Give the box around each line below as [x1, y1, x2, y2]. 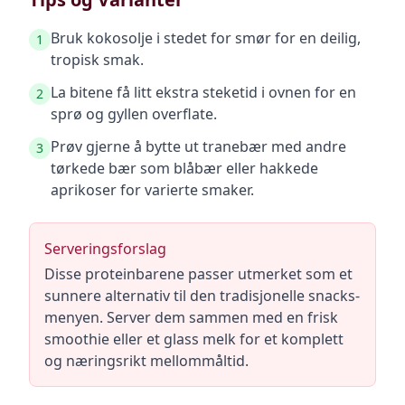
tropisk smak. [51, 50, 144, 70]
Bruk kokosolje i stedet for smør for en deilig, [51, 28, 361, 48]
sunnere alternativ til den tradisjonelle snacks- [44, 286, 360, 306]
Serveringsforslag [44, 239, 166, 259]
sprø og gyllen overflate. [51, 104, 217, 124]
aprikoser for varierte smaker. [51, 180, 254, 200]
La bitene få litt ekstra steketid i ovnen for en [51, 82, 356, 102]
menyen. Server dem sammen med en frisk [44, 307, 338, 327]
